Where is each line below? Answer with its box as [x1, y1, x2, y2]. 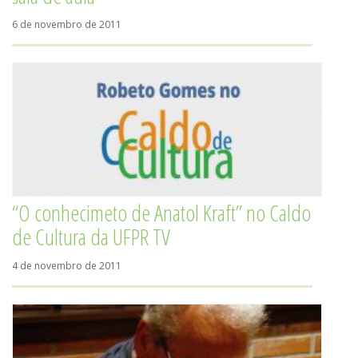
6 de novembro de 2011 [12, 18, 121, 31]
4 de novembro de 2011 [12, 259, 121, 272]
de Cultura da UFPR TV [12, 221, 170, 252]
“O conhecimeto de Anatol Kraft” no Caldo [12, 197, 311, 228]
